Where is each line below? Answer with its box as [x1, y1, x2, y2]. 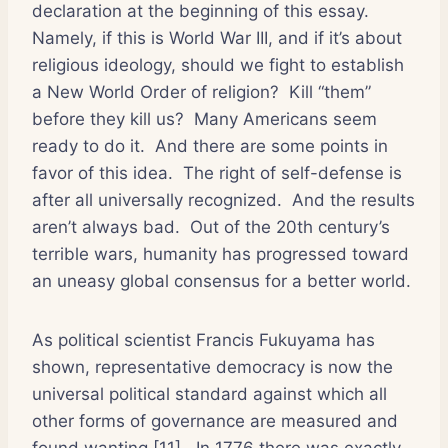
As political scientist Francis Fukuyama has [32, 329, 375, 350]
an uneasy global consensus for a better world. [32, 270, 411, 291]
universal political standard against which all [32, 383, 387, 404]
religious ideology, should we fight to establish [32, 54, 404, 75]
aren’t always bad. [32, 216, 180, 237]
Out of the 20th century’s [190, 216, 390, 237]
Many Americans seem [194, 108, 377, 129]
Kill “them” [289, 81, 371, 102]
